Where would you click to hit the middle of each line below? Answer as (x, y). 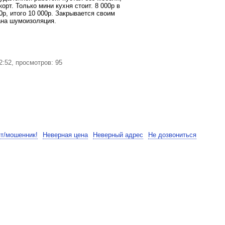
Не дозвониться (172, 135)
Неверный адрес (118, 135)
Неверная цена (65, 135)
